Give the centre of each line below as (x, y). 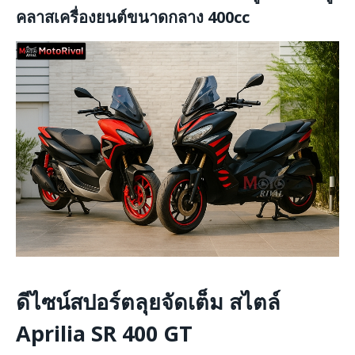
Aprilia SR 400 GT (104, 333)
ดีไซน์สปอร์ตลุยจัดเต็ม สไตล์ (148, 301)
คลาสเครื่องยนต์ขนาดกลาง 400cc (133, 17)
